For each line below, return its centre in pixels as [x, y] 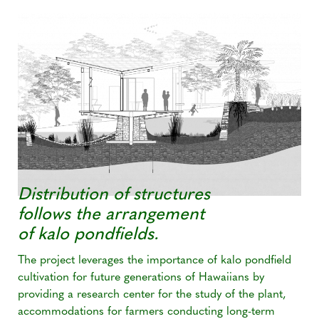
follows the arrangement [111, 215]
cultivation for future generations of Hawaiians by [141, 278]
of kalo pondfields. [88, 235]
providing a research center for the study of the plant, [152, 295]
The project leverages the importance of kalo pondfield [155, 261]
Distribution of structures [114, 195]
